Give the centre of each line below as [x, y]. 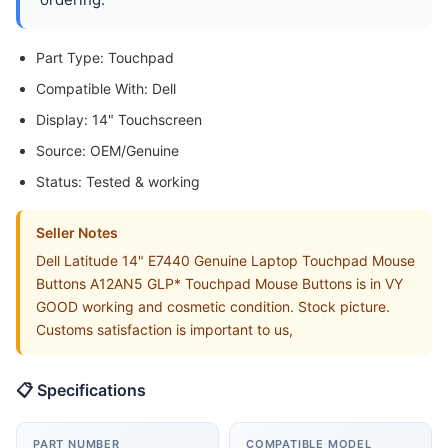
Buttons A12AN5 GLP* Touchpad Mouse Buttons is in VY [219, 284]
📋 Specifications [81, 390]
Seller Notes [77, 233]
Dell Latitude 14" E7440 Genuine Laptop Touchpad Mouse [225, 261]
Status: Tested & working [118, 182]
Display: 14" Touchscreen [119, 120]
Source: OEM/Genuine [107, 151]
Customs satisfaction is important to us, [164, 330]
